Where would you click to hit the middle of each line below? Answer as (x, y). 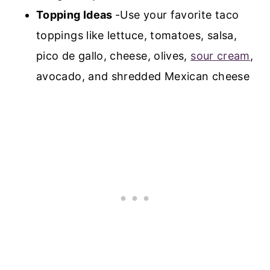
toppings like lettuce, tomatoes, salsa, (137, 35)
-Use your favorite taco (177, 14)
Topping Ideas (76, 14)
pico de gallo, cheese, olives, (114, 55)
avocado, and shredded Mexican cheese (143, 76)
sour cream (220, 55)
